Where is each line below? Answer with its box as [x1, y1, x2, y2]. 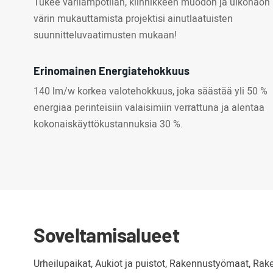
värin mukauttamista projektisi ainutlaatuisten [34, 12, 233, 27]
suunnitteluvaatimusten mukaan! [34, 28, 177, 43]
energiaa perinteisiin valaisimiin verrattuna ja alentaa [34, 100, 265, 115]
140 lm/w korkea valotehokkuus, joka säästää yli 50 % [34, 83, 268, 99]
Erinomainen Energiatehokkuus [34, 64, 190, 77]
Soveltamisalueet [34, 223, 179, 247]
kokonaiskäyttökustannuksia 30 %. [34, 116, 183, 132]
